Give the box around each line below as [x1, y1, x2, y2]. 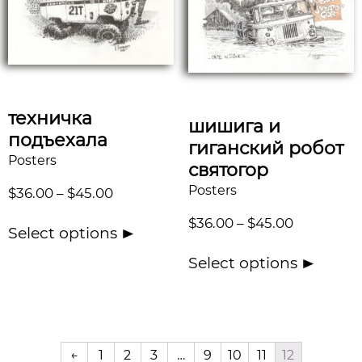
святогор [187, 158, 268, 181]
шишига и [187, 115, 280, 137]
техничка [8, 107, 92, 129]
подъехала [8, 128, 107, 151]
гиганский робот [187, 137, 343, 159]
